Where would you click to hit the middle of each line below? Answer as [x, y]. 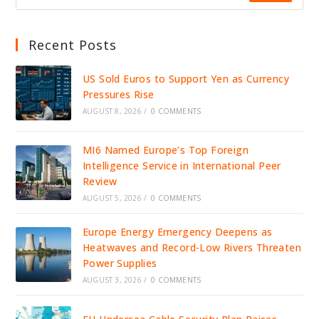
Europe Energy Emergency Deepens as [177, 232]
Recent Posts [73, 45]
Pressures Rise [118, 94]
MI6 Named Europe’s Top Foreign [165, 150]
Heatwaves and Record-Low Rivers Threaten [192, 248]
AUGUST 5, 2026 [112, 198]
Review [100, 182]
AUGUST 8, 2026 [112, 111]
